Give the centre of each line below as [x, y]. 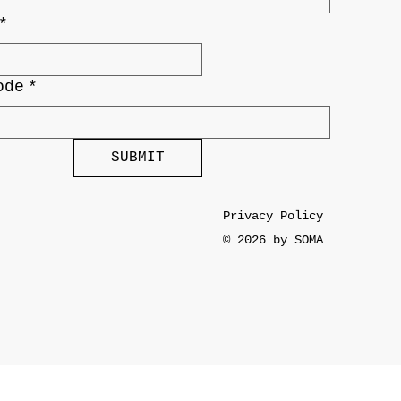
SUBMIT [137, 158]
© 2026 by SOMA [273, 239]
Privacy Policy [273, 216]
